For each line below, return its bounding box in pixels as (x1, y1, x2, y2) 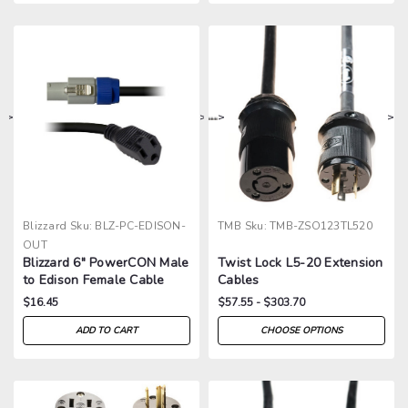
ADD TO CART (76, 323, 138, 337)
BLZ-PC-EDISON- (95, 218, 186, 233)
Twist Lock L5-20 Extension (218, 253, 383, 271)
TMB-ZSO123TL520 (270, 218, 372, 233)
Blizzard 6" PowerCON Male (23, 253, 189, 271)
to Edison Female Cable (23, 270, 165, 289)
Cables (218, 270, 260, 289)
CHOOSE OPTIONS (260, 323, 342, 337)
